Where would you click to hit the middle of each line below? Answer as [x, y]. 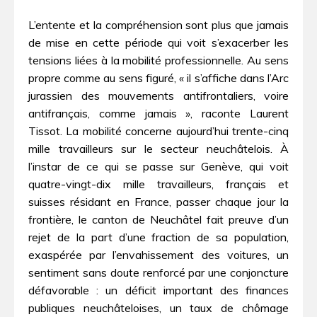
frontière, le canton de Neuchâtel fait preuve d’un [158, 220]
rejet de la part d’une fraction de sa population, [158, 237]
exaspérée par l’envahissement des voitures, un [158, 255]
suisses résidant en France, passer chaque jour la [158, 202]
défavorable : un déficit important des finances [158, 290]
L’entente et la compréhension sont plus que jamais [158, 25]
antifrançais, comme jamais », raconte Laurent [158, 114]
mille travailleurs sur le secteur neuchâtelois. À [158, 149]
